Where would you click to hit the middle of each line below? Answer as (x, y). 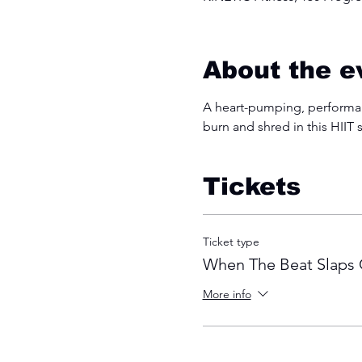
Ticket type (231, 242)
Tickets (251, 186)
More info (227, 295)
